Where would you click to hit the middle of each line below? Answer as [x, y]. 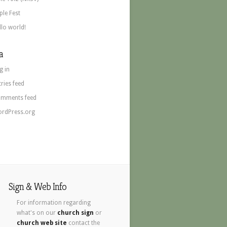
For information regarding [54, 203]
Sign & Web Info [37, 187]
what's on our [37, 213]
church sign [75, 213]
